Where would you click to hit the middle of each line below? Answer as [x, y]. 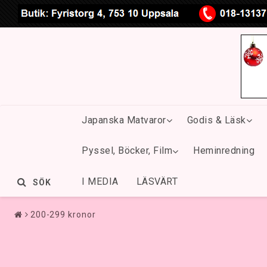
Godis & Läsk [216, 120]
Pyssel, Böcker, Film [127, 151]
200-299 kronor [63, 214]
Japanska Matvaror [124, 120]
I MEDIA [100, 181]
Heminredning [224, 151]
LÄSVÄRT [157, 181]
